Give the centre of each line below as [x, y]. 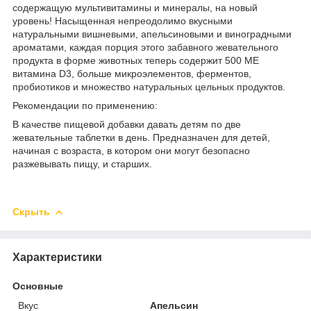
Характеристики [57, 257]
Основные [38, 286]
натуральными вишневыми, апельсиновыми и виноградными [152, 34]
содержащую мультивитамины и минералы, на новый [135, 7]
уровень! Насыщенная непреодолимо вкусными [123, 20]
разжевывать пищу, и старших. [82, 163]
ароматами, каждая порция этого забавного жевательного [145, 47]
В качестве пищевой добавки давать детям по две [127, 124]
